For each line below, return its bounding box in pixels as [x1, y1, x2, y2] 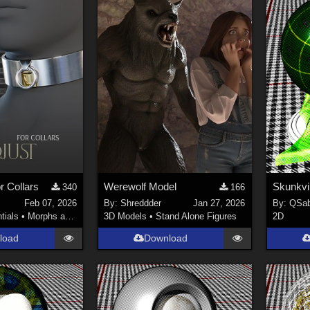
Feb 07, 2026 [24, 198, 77, 209]
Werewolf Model [103, 180, 176, 192]
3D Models [103, 211, 147, 222]
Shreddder [120, 198, 161, 209]
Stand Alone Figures [155, 211, 237, 222]
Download [144, 232, 188, 244]
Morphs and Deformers [28, 211, 66, 222]
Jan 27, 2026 [193, 198, 246, 209]
